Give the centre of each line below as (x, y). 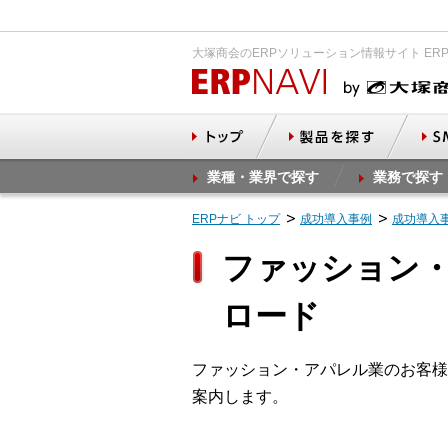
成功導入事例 (336, 219)
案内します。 (240, 396)
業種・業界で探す (263, 177)
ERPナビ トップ (236, 219)
